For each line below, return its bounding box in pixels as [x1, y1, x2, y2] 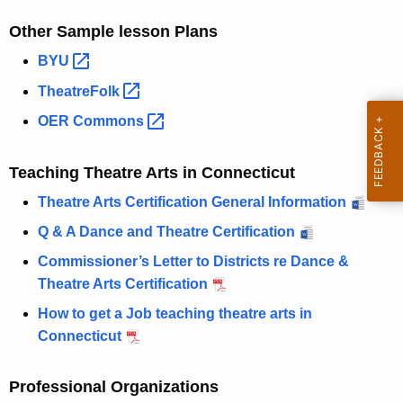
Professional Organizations [9, 378, 219, 397]
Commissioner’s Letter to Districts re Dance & [38, 254, 349, 270]
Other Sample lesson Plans [9, 22, 218, 40]
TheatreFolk [38, 83, 123, 99]
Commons [73, 113, 148, 130]
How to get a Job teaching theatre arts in [38, 306, 312, 322]
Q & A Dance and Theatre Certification [38, 224, 295, 240]
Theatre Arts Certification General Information [38, 194, 346, 210]
